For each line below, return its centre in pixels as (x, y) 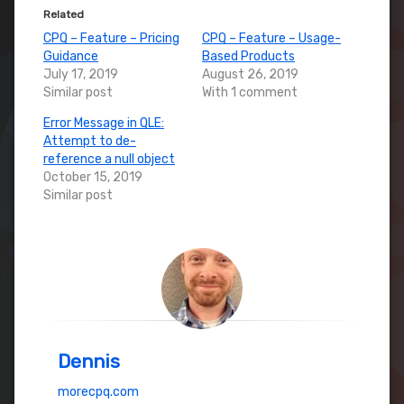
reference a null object (109, 159)
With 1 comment (250, 92)
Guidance (71, 56)
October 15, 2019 (93, 177)
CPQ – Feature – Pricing (111, 38)
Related (64, 14)
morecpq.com (98, 391)
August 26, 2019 (250, 74)
